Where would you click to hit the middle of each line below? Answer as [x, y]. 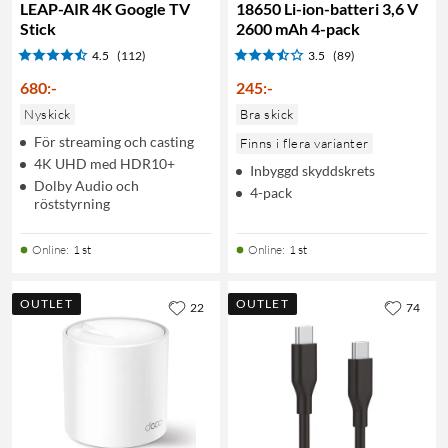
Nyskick [47, 113]
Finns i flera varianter [304, 142]
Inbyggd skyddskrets [312, 170]
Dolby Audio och [86, 185]
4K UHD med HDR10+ [104, 163]
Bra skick [267, 113]
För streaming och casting [114, 141]
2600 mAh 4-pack [298, 28]
